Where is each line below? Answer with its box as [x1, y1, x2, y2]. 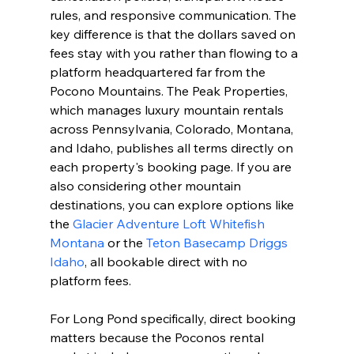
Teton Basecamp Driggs [145, 235, 291, 251]
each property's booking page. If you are [49, 159, 295, 175]
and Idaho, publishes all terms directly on [49, 140, 296, 156]
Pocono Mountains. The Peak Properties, [49, 83, 291, 100]
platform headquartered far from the [49, 64, 269, 81]
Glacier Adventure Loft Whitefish [72, 216, 268, 232]
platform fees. [49, 273, 131, 289]
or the [104, 235, 146, 251]
